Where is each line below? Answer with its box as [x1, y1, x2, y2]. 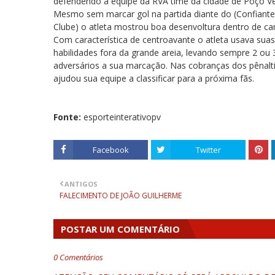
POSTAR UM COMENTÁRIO [61, 223, 180, 235]
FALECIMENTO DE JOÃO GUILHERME [60, 190, 182, 201]
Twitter [195, 144, 221, 155]
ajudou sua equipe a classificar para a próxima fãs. [53, 72, 254, 84]
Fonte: [53, 111, 83, 123]
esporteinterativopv [83, 111, 161, 123]
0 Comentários [53, 252, 103, 263]
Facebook [92, 144, 129, 155]
